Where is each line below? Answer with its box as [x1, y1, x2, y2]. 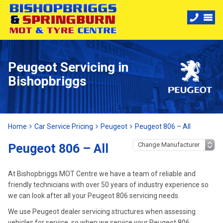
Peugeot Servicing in [8, 60, 128, 75]
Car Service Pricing [34, 122, 93, 130]
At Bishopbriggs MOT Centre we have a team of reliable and [8, 170, 196, 178]
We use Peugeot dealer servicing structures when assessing [8, 208, 196, 216]
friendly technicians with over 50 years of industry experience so [8, 181, 209, 189]
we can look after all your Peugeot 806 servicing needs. [8, 192, 180, 200]
